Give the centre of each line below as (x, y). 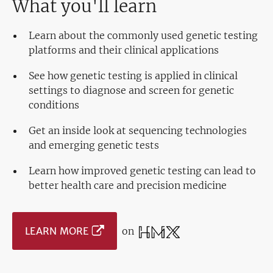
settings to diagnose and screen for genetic (131, 90)
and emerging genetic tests (94, 145)
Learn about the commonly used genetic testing (143, 36)
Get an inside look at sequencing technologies (138, 131)
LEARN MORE (57, 231)
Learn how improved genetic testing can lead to (142, 171)
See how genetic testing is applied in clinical (133, 76)
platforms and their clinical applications (124, 50)
